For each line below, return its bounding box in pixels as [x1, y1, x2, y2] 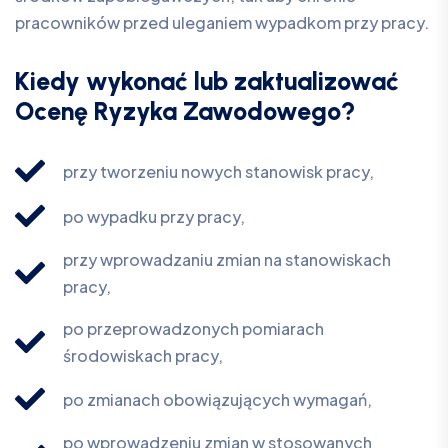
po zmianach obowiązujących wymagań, [62, 388, 372, 410]
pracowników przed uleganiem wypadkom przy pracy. [15, 12, 429, 34]
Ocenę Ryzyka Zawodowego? [15, 96, 356, 127]
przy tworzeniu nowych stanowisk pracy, [62, 160, 374, 182]
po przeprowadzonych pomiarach [62, 318, 324, 340]
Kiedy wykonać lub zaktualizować [15, 66, 399, 97]
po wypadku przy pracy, [62, 205, 245, 227]
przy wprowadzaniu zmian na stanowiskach [62, 249, 391, 271]
